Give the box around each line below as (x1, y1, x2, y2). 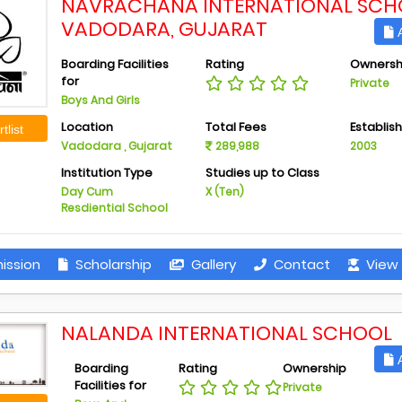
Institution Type (61, 164, 153, 181)
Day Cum (61, 184, 114, 199)
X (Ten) (205, 184, 244, 199)
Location (61, 118, 114, 135)
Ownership (283, 360, 347, 377)
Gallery (187, 255, 236, 274)
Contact (269, 255, 330, 274)
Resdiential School (61, 200, 169, 215)
